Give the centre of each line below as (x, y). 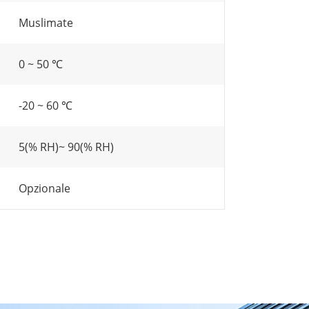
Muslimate (46, 23)
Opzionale (44, 188)
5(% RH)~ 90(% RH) (66, 147)
